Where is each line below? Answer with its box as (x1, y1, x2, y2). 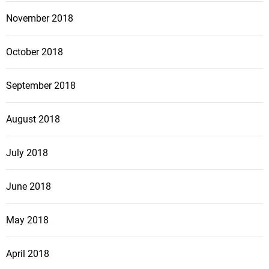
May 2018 (6, 214, 49, 226)
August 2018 (6, 113, 60, 125)
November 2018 (6, 13, 73, 25)
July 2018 (6, 147, 48, 159)
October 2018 (6, 46, 63, 58)
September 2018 (6, 80, 76, 92)
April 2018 (6, 248, 49, 260)
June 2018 (6, 181, 51, 193)
